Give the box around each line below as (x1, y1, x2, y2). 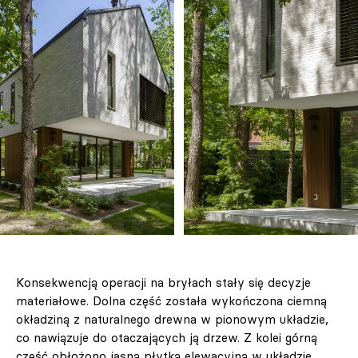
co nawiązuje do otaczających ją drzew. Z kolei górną (16, 329, 317, 345)
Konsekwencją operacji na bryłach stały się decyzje (16, 274, 311, 290)
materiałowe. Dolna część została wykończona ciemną (16, 292, 327, 308)
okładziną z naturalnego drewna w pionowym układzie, (16, 311, 328, 327)
